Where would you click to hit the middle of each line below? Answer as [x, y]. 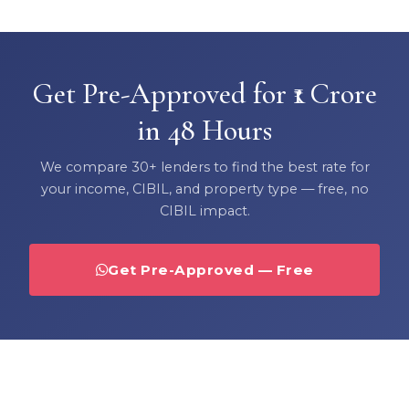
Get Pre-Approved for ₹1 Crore [204, 93]
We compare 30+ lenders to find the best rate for [204, 167]
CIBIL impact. [204, 210]
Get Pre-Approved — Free [211, 269]
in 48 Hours [204, 130]
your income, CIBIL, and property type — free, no [204, 189]
